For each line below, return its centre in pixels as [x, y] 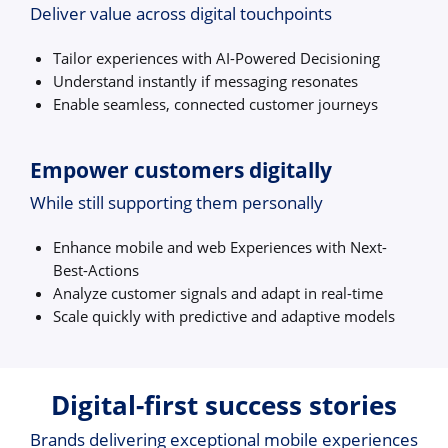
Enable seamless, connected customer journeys [216, 103]
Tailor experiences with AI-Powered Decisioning [217, 57]
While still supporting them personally [176, 203]
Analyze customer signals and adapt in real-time [218, 292]
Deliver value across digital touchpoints [181, 14]
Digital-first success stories [224, 405]
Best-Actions [96, 269]
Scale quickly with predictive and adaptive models [224, 315]
